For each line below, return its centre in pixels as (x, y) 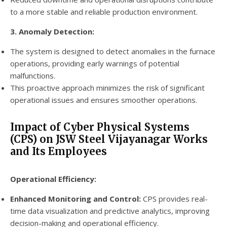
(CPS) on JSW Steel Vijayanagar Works (109, 139)
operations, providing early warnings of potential (95, 63)
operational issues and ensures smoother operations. (104, 100)
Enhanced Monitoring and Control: (75, 198)
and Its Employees (59, 151)
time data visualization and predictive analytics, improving (110, 211)
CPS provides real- (174, 198)
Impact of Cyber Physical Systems (100, 127)
